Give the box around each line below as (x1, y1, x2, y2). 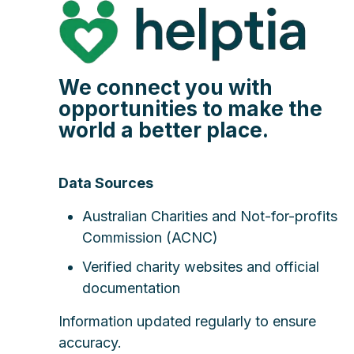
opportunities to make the (58, 96, 322, 121)
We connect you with (58, 74, 273, 100)
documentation (82, 279, 180, 296)
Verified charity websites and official (82, 258, 319, 275)
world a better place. (58, 117, 269, 142)
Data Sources (58, 174, 153, 191)
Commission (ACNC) (82, 228, 218, 246)
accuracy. (58, 333, 122, 351)
